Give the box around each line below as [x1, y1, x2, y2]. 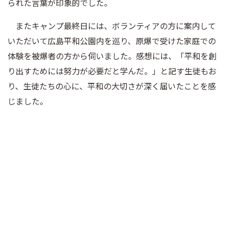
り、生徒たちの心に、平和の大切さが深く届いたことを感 [8, 79, 216, 92]
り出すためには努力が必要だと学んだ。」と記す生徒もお [8, 64, 216, 77]
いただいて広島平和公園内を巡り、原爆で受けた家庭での [8, 34, 216, 47]
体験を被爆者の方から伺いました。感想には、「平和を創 [8, 49, 216, 62]
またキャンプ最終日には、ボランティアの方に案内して [8, 19, 216, 32]
